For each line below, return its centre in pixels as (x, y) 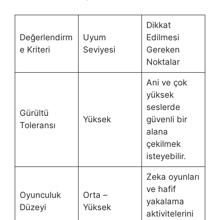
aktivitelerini (170, 213)
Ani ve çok (166, 82)
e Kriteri (35, 49)
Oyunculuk (40, 195)
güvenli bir (166, 119)
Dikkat (158, 25)
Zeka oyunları (173, 177)
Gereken (163, 49)
